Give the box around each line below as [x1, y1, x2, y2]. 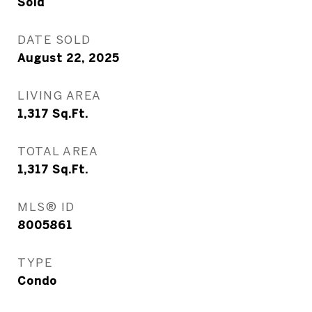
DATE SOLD [17, 33, 91, 46]
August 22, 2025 [17, 52, 119, 64]
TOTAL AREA [17, 144, 98, 157]
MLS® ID [17, 200, 75, 213]
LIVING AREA [17, 88, 102, 102]
